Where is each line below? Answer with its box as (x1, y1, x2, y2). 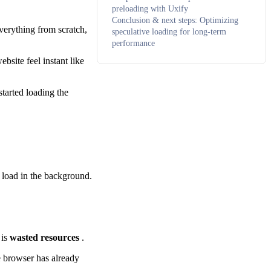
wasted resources (10, 232, 82, 243)
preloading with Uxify (112, 4, 188, 13)
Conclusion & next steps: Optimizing (112, 15, 238, 25)
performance (112, 38, 155, 48)
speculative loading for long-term (112, 27, 226, 36)
